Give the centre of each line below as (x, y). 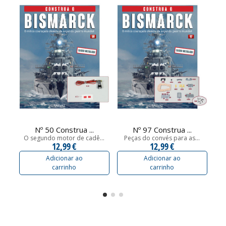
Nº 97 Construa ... (162, 129)
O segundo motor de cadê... (64, 138)
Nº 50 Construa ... (64, 129)
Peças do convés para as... (162, 138)
